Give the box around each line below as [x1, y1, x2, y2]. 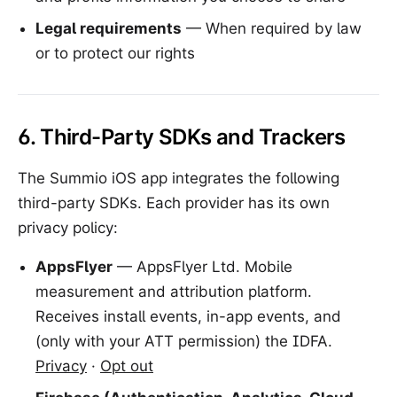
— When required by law [182, 19, 362, 37]
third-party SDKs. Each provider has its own [18, 194, 330, 212]
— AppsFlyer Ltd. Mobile [113, 258, 292, 276]
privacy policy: [18, 219, 118, 237]
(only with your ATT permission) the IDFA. [35, 332, 332, 350]
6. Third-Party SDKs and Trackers [18, 124, 346, 150]
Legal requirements [35, 19, 182, 37]
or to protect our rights [35, 44, 195, 62]
